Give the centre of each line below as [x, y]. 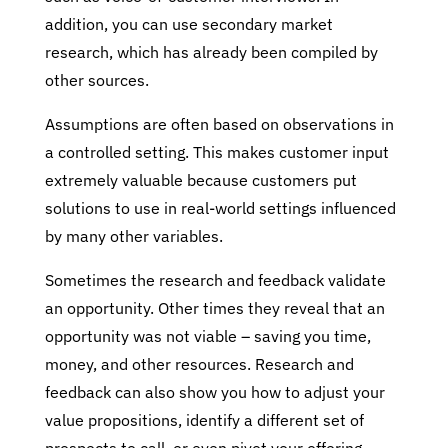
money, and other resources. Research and [199, 364]
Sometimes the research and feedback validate [215, 280]
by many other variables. [133, 236]
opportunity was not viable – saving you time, [207, 336]
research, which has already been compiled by [211, 52]
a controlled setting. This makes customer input [216, 152]
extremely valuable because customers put [200, 180]
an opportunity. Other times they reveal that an [214, 308]
